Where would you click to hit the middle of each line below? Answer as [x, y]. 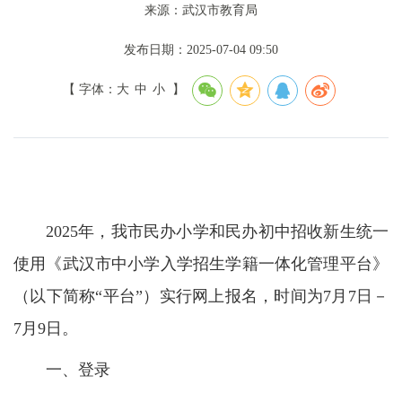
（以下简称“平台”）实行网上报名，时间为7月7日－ [201, 296]
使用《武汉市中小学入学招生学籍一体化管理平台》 [201, 263]
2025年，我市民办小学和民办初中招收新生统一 [217, 231]
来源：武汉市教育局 [201, 10]
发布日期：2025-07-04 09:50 [201, 49]
